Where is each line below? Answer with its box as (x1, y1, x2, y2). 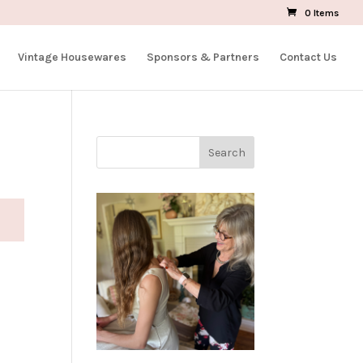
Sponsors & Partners (147, 50, 259, 64)
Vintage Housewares (18, 50, 126, 64)
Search (207, 145, 246, 160)
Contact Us (280, 50, 337, 64)
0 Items (305, 7, 339, 19)
